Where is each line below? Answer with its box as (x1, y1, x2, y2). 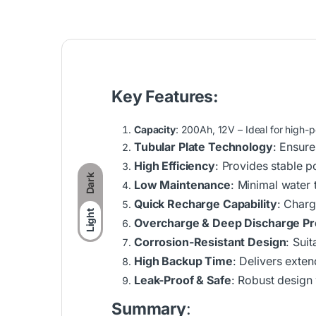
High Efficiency (134, 159, 215, 174)
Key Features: (111, 87, 219, 107)
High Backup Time (134, 254, 233, 269)
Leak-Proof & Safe (134, 273, 231, 288)
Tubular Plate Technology (134, 140, 273, 154)
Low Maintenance (134, 178, 231, 193)
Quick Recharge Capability (134, 197, 277, 212)
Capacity (134, 123, 176, 136)
